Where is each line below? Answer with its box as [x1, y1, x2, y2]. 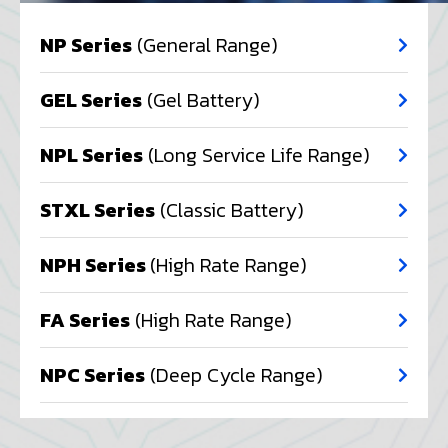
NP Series [40, 30, 132, 61]
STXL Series [40, 195, 155, 226]
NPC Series [40, 360, 145, 391]
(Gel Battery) [142, 85, 260, 116]
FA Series [40, 305, 130, 336]
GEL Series [40, 85, 142, 116]
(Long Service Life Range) [143, 140, 370, 171]
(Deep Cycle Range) [145, 360, 323, 391]
